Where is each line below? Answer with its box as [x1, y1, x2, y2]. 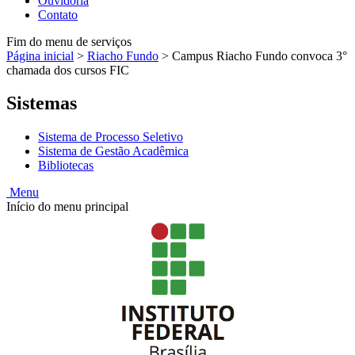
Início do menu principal [6, 200, 128, 214]
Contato [38, 7, 78, 21]
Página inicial [6, 48, 74, 63]
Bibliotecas [38, 158, 94, 173]
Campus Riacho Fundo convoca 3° [172, 48, 347, 63]
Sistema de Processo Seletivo [38, 130, 183, 144]
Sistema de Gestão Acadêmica [38, 144, 189, 158]
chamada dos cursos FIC [6, 63, 129, 77]
